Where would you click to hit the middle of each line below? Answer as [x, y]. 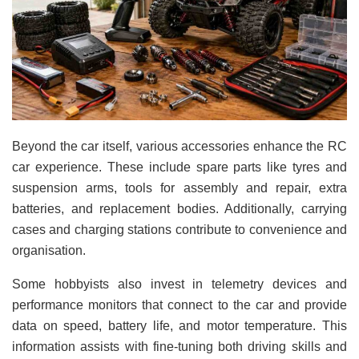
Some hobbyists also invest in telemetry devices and [179, 284]
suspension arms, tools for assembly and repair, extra [179, 188]
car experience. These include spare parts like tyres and [179, 167]
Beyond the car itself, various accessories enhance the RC [179, 147]
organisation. [49, 251]
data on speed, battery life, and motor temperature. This [179, 326]
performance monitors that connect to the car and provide [179, 305]
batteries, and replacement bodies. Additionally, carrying [179, 209]
